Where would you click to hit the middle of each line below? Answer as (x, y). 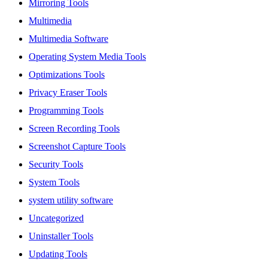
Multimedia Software (68, 39)
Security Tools (56, 165)
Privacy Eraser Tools (68, 93)
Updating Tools (58, 254)
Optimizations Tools (67, 75)
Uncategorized (56, 218)
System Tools (54, 182)
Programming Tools (66, 111)
